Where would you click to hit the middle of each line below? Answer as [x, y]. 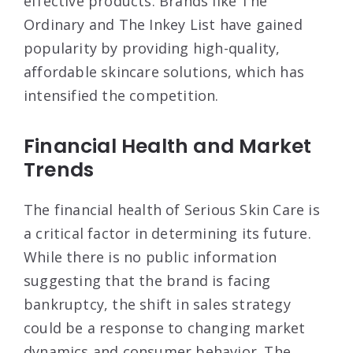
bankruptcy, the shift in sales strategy [157, 304]
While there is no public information [150, 256]
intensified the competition [120, 95]
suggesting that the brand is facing [147, 280]
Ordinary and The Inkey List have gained [163, 24]
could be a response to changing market [165, 327]
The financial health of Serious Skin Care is [172, 209]
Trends [59, 169]
